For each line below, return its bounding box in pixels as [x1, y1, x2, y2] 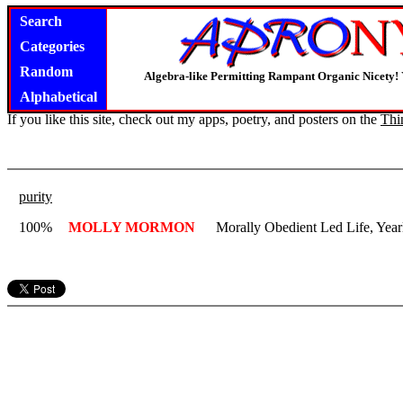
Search [20, 13, 62, 29]
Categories [20, 39, 85, 54]
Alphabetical [20, 89, 97, 104]
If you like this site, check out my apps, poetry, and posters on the [7, 112, 381, 127]
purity [19, 189, 52, 204]
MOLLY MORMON [68, 219, 195, 235]
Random [20, 64, 73, 79]
